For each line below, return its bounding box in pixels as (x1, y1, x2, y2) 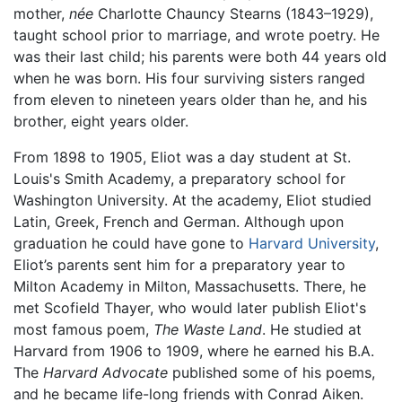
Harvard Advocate (43, 363, 168, 382)
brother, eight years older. (13, 112, 188, 131)
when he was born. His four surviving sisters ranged (13, 69, 365, 88)
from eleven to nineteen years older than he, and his (13, 91, 367, 109)
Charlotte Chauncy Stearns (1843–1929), (93, 4, 373, 23)
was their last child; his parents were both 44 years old (13, 48, 387, 66)
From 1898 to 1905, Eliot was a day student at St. (13, 148, 351, 167)
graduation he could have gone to (13, 234, 249, 253)
